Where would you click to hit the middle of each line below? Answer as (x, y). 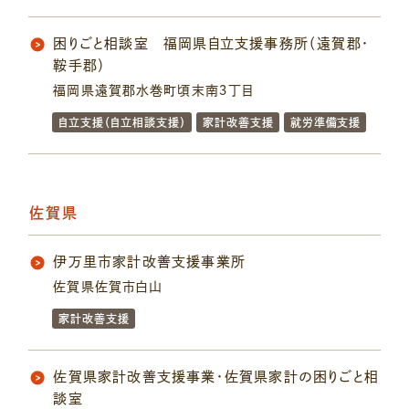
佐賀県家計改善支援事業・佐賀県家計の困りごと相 (216, 377)
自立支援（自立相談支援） (122, 123)
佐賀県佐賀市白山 (108, 287)
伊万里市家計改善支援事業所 (149, 262)
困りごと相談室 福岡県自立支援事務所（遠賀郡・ (211, 44)
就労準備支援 (325, 123)
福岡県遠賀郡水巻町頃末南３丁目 (154, 91)
